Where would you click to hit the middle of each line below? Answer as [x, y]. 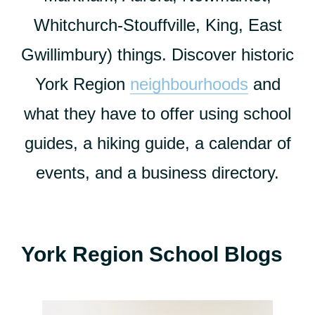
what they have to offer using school [157, 114]
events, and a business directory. [157, 173]
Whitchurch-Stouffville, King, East [157, 25]
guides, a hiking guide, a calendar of [157, 143]
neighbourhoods [189, 84]
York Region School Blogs [152, 254]
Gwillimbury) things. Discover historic [157, 54]
